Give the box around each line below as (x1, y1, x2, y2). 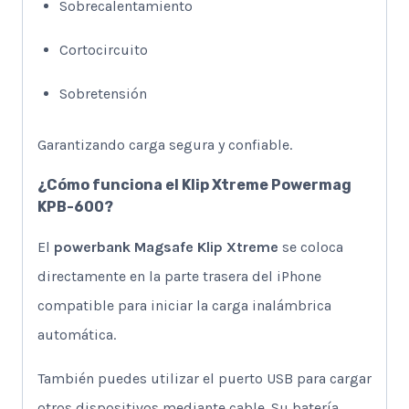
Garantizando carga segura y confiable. (37, 136, 292, 154)
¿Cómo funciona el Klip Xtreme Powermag (37, 176, 351, 194)
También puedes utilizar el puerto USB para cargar (37, 370, 372, 388)
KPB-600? (37, 198, 113, 216)
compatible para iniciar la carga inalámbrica (37, 297, 331, 315)
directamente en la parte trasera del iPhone (37, 267, 321, 286)
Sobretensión (59, 85, 147, 103)
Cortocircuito (59, 41, 148, 59)
